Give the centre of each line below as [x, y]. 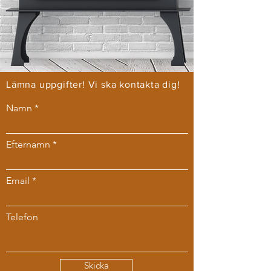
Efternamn [28, 144]
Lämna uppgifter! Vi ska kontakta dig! [93, 84]
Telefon [22, 217]
